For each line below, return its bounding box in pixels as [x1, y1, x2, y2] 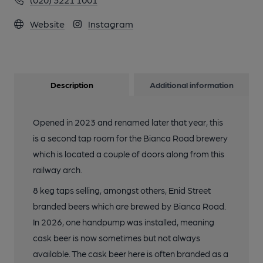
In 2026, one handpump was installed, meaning [33, 217, 214, 227]
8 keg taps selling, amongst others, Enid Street [33, 185, 211, 195]
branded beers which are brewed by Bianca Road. [33, 201, 226, 211]
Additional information [149, 80, 234, 89]
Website [30, 18, 65, 29]
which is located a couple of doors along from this [33, 149, 224, 159]
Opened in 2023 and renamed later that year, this [33, 117, 223, 127]
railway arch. [33, 164, 82, 175]
